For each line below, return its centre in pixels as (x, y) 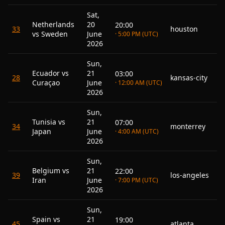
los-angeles (190, 175)
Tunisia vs (49, 122)
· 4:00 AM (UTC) (137, 131)
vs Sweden (50, 34)
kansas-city (189, 78)
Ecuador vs (50, 73)
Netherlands (53, 24)
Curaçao (46, 83)
